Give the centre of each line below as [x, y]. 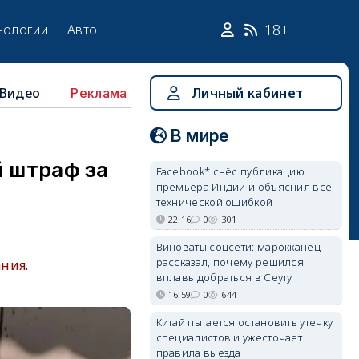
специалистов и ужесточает [229, 337]
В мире [200, 136]
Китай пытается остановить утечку [244, 322]
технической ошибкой [214, 202]
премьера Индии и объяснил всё [244, 187]
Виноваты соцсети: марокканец [238, 247]
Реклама [99, 93]
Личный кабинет [247, 93]
